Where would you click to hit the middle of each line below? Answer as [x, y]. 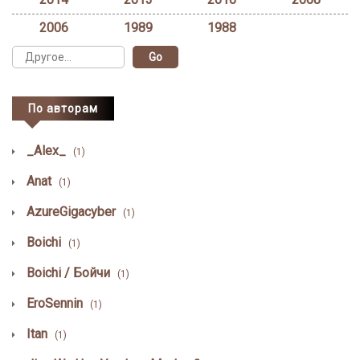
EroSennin [55, 303]
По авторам [63, 108]
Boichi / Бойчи [68, 272]
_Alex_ [46, 150]
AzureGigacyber [71, 211]
